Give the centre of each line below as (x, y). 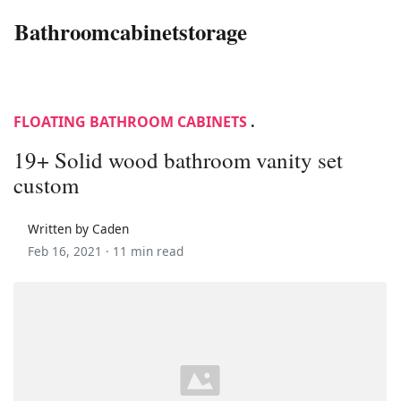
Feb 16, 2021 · (70, 251)
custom (46, 184)
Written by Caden (78, 228)
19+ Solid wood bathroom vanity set (178, 159)
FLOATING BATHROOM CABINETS (130, 121)
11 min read (148, 251)
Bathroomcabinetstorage (131, 31)
